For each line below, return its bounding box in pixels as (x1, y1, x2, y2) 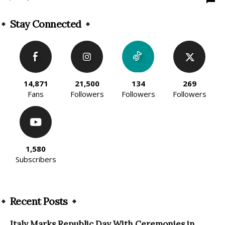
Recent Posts (10, 195, 68, 208)
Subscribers (15, 154, 56, 165)
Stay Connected (10, 18, 81, 31)
